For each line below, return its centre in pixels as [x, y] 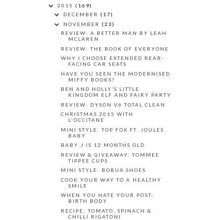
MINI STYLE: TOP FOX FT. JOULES [112, 129]
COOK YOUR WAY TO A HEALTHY [111, 179]
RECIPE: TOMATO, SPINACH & [106, 210]
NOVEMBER [82, 24]
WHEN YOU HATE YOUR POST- [107, 195]
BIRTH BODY [88, 201]
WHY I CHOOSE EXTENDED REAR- [112, 58]
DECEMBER [82, 14]
